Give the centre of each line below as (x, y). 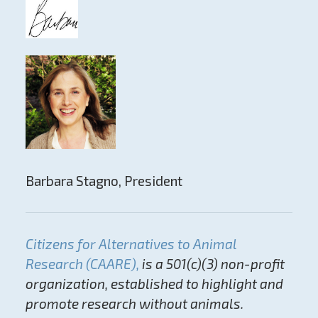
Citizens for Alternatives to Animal (131, 243)
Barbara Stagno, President (104, 180)
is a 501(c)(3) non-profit (212, 263)
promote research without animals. (134, 303)
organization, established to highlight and (154, 283)
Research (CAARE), (82, 263)
